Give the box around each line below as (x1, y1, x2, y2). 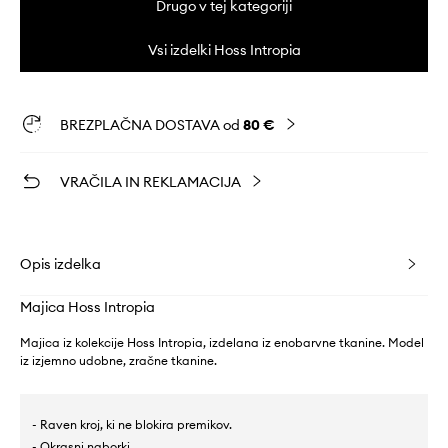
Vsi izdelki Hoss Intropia (147, 41, 301, 60)
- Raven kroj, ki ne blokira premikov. (32, 417, 232, 433)
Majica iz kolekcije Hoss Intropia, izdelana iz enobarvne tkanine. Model (20, 335, 424, 351)
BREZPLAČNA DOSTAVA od (60, 116, 243, 135)
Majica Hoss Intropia (20, 298, 155, 317)
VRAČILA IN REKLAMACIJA (60, 173, 241, 192)
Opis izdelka (20, 255, 101, 274)
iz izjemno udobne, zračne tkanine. (20, 353, 217, 369)
